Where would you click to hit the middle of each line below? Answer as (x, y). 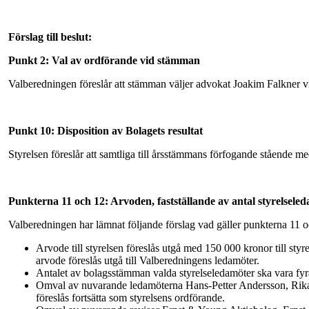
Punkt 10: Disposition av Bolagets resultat (106, 130)
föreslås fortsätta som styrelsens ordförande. (130, 297)
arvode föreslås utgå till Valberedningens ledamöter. (148, 260)
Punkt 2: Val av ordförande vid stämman (104, 60)
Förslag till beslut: (50, 37)
